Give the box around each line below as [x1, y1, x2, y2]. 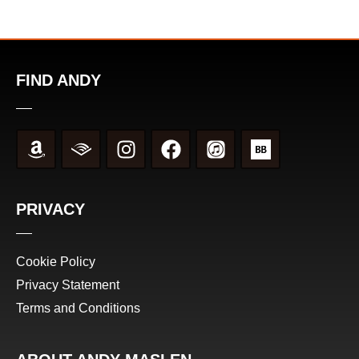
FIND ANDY [16, 71, 101, 90]
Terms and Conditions [16, 301, 140, 316]
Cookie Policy [16, 255, 95, 269]
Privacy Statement [16, 278, 119, 292]
